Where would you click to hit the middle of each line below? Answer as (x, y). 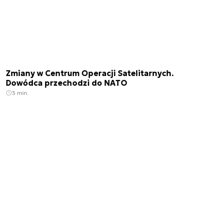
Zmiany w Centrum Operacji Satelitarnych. (90, 73)
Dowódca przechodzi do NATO (67, 83)
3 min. (20, 93)
